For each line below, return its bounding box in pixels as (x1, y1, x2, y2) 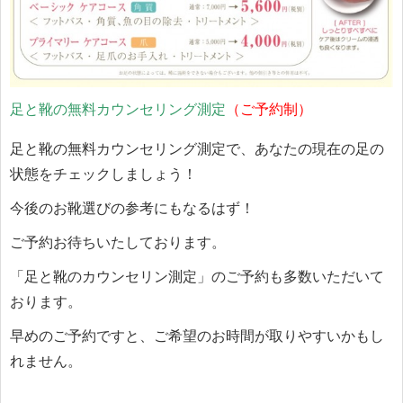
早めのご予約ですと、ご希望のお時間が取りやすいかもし (10, 324, 384, 345)
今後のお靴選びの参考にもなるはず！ (10, 196, 255, 218)
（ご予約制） (226, 97, 312, 119)
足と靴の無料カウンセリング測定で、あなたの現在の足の (10, 137, 384, 158)
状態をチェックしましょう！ (10, 162, 197, 184)
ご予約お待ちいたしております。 (10, 230, 226, 252)
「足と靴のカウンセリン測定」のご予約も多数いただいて (10, 264, 384, 286)
